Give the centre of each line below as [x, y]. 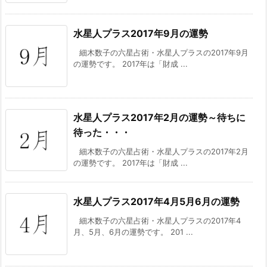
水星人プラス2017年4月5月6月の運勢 [156, 201]
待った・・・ [102, 132]
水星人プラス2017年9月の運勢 [141, 33]
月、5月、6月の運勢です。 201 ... [133, 232]
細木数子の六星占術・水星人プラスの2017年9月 [164, 52]
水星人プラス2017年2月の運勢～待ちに [159, 117]
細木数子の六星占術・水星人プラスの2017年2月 [164, 151]
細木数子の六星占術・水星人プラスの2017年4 [160, 220]
